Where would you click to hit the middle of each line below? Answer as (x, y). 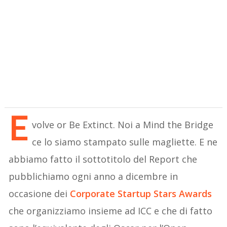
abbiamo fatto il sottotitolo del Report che (103, 159)
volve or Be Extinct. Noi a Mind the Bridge (123, 124)
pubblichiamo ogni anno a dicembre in (93, 176)
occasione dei (40, 193)
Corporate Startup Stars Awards (141, 193)
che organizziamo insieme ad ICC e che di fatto (111, 211)
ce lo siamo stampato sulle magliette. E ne (125, 142)
